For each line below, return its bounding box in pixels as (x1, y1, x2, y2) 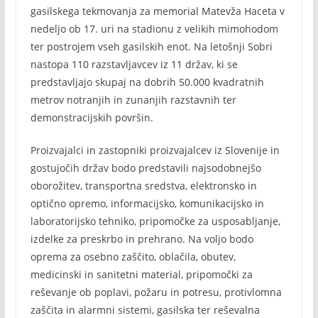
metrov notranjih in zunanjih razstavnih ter (30, 93, 236, 106)
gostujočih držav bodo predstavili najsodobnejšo (30, 161, 261, 175)
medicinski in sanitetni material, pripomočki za (30, 268, 253, 281)
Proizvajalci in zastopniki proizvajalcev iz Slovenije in (30, 143, 280, 157)
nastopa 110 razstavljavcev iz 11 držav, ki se (30, 57, 238, 71)
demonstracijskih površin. (30, 111, 153, 124)
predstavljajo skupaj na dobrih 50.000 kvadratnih (30, 75, 264, 89)
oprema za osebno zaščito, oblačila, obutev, (30, 250, 236, 263)
